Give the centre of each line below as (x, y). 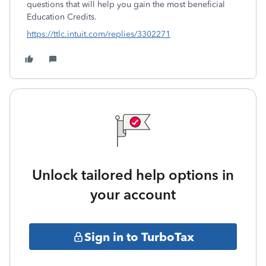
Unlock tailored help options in (133, 175)
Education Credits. (62, 17)
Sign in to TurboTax (139, 237)
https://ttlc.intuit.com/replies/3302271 (99, 34)
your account (133, 194)
